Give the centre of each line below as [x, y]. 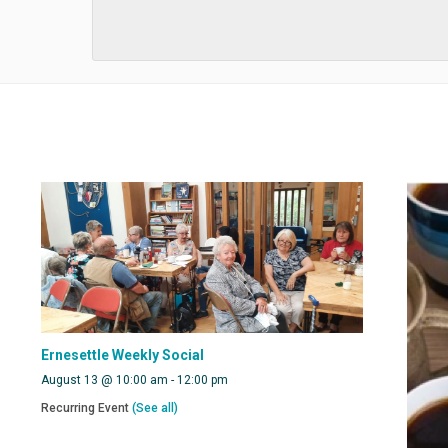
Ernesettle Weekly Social [122, 355]
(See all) [154, 408]
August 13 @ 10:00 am [104, 380]
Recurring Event [86, 408]
